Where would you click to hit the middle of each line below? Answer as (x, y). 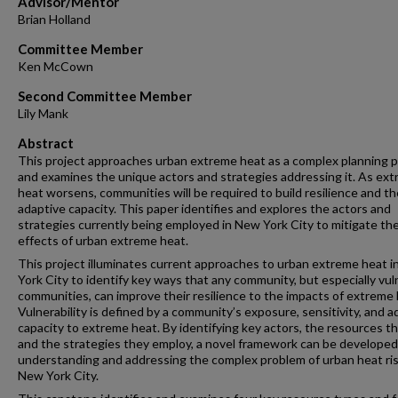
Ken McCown (56, 66)
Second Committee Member (105, 96)
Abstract (46, 143)
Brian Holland (54, 19)
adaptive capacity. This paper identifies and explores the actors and (204, 208)
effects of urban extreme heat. (103, 240)
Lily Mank (43, 113)
